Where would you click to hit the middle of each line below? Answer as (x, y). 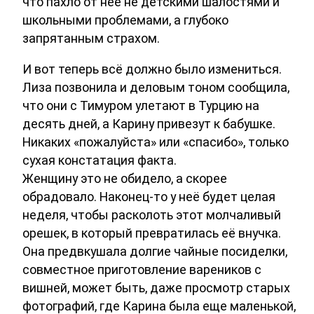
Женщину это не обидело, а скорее (125, 179)
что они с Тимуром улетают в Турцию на (141, 106)
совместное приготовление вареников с (142, 270)
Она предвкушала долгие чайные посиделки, (155, 252)
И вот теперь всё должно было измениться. (152, 69)
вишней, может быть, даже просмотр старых (156, 288)
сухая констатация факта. (100, 161)
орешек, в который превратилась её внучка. (152, 233)
